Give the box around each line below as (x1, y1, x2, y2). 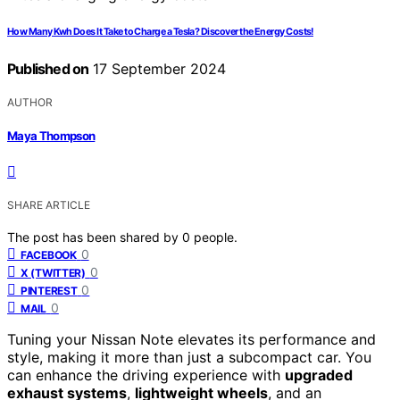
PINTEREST (21, 284, 78, 298)
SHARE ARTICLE (7, 198, 90, 212)
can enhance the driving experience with (7, 366, 285, 385)
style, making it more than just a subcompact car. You (7, 348, 371, 367)
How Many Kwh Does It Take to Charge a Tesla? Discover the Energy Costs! (7, 25, 313, 37)
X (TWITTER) (21, 266, 86, 280)
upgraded (285, 366, 353, 385)
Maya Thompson (7, 129, 96, 144)
